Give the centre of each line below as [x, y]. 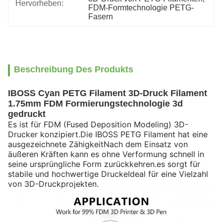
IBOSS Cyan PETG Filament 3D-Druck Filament [108, 93]
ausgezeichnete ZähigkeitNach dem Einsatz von [98, 144]
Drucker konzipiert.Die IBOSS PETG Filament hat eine [108, 134]
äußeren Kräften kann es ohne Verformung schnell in [106, 154]
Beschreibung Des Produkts [74, 69]
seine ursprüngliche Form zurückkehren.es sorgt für [104, 164]
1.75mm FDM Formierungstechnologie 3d [95, 104]
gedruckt [27, 114]
